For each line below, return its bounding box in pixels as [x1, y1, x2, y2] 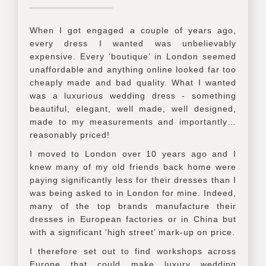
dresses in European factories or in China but [30, 214, 236, 224]
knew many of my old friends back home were [30, 161, 236, 172]
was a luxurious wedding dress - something [30, 90, 236, 100]
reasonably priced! [30, 129, 110, 140]
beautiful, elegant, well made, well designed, [30, 103, 236, 113]
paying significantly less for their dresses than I [30, 175, 236, 185]
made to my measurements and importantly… [30, 116, 236, 126]
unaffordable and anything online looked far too [30, 64, 236, 74]
